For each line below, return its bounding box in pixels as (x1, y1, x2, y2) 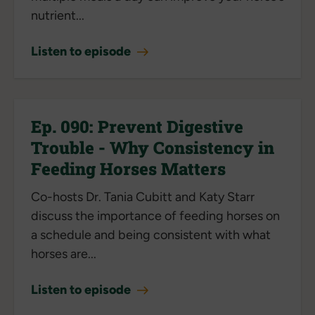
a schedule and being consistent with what (31, 226, 271, 243)
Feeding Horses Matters (31, 157, 226, 180)
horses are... (31, 245, 96, 262)
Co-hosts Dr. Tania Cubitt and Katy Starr (31, 188, 255, 205)
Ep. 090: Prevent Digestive (31, 115, 243, 138)
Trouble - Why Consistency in (31, 136, 274, 159)
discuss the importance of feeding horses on (31, 207, 280, 224)
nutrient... (31, 7, 84, 23)
